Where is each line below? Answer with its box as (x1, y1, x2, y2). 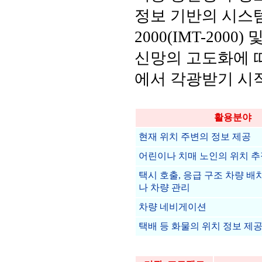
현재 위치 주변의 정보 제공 (139, 132, 251, 142)
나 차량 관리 (139, 182, 190, 192)
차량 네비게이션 (139, 202, 206, 212)
